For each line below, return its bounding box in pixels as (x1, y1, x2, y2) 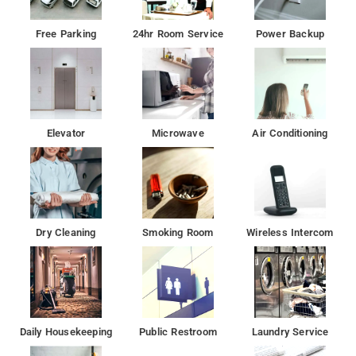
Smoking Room (142, 226, 214, 238)
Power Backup (255, 27, 325, 40)
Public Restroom (139, 325, 217, 338)
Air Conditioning (252, 126, 328, 139)
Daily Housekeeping (19, 325, 113, 338)
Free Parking (35, 27, 97, 40)
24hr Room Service (132, 27, 224, 40)
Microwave (152, 126, 204, 139)
